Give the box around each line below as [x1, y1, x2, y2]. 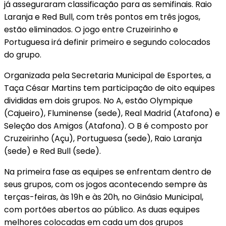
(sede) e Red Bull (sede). [4, 145, 101, 157]
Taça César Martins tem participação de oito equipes [4, 82, 215, 94]
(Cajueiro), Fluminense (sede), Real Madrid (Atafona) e [4, 107, 220, 119]
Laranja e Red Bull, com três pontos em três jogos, [4, 11, 200, 23]
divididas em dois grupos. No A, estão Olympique [4, 94, 193, 106]
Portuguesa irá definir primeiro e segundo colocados [4, 36, 210, 48]
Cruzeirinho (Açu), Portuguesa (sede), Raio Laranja [4, 132, 202, 144]
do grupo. [4, 48, 41, 61]
